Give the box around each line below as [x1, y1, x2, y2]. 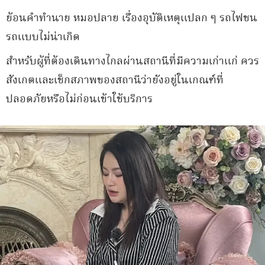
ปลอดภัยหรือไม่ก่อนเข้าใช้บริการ [6, 91, 153, 108]
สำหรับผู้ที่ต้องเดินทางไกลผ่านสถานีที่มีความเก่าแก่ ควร [6, 53, 259, 70]
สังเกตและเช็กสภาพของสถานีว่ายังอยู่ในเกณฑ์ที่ [6, 72, 224, 89]
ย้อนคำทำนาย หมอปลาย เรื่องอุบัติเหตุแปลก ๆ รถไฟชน [6, 10, 257, 27]
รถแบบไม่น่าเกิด [6, 29, 80, 46]
